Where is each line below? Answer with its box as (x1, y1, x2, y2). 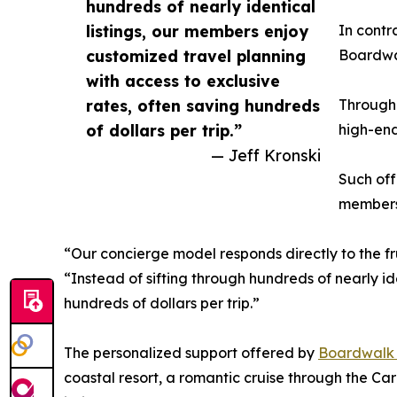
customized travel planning (86, 46, 306, 66)
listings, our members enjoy (86, 21, 308, 42)
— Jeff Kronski (211, 145, 321, 166)
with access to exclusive (86, 71, 280, 91)
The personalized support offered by (64, 344, 318, 362)
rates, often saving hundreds (86, 96, 320, 116)
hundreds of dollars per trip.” (64, 294, 260, 313)
